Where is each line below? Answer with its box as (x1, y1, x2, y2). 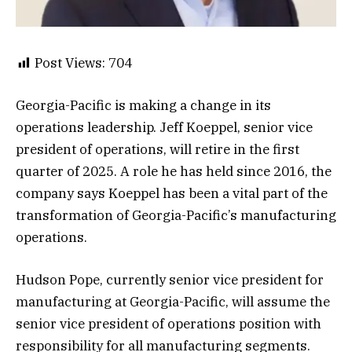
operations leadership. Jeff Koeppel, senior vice (16, 119, 313, 137)
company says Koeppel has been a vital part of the (16, 185, 328, 203)
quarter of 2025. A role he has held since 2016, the (16, 163, 332, 181)
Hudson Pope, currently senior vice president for (16, 271, 324, 289)
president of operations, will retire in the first (16, 141, 299, 159)
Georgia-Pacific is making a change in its (16, 97, 271, 115)
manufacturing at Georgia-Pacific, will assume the (16, 293, 330, 311)
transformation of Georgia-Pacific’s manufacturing (16, 207, 336, 225)
